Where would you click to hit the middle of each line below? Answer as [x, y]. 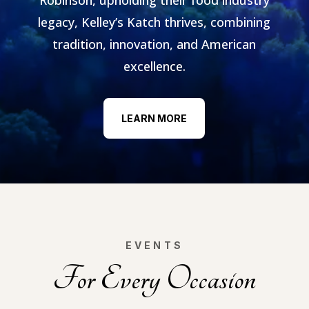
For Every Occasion [154, 279]
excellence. [154, 66]
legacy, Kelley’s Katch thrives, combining [154, 22]
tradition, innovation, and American [154, 44]
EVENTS [154, 246]
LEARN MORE [154, 118]
